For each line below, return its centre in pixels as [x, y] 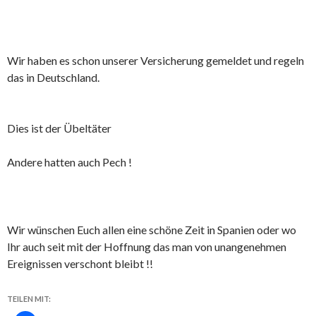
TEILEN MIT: [29, 299]
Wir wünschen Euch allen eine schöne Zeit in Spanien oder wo [152, 230]
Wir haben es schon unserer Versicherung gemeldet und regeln [156, 61]
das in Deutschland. [53, 78]
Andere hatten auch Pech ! [69, 162]
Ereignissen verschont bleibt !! [80, 264]
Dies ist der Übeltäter [59, 128]
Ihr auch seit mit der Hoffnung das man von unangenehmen [147, 247]
